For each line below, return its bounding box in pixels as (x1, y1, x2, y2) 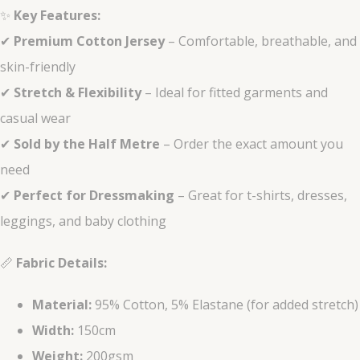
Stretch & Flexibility (14, 84, 141, 102)
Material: (32, 296, 92, 314)
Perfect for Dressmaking (14, 186, 174, 205)
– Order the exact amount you (160, 135, 343, 153)
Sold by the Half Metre (14, 135, 160, 153)
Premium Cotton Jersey (14, 32, 165, 51)
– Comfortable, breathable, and (165, 32, 357, 51)
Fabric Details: (16, 254, 107, 272)
